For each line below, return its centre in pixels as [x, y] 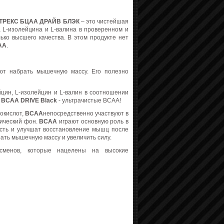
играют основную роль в [94, 121]
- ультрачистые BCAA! [89, 100]
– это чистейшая [104, 21]
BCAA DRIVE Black [29, 100]
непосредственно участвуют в [86, 113]
